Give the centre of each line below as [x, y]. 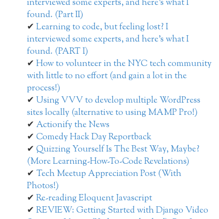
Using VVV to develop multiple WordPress [118, 101]
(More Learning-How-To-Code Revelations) [108, 162]
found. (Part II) [55, 15]
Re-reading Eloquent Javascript [94, 199]
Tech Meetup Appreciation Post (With [109, 174]
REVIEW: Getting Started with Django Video [122, 211]
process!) [44, 89]
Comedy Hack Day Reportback [94, 138]
